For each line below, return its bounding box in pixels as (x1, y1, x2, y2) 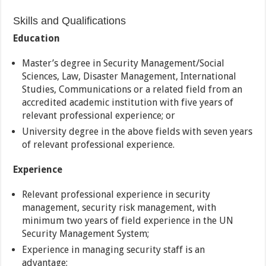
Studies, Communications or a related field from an (22, 84, 243, 96)
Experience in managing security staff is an (22, 244, 205, 256)
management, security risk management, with (22, 202, 217, 214)
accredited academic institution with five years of (22, 97, 234, 109)
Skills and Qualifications (13, 15, 126, 27)
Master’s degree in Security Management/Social (22, 58, 225, 69)
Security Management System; (22, 228, 150, 240)
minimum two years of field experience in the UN (22, 215, 234, 227)
